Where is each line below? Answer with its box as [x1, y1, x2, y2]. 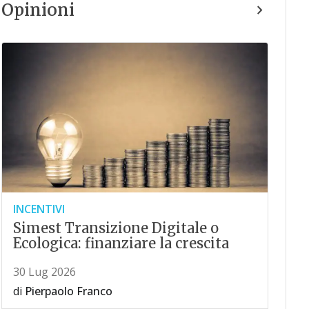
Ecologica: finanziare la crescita [12, 235, 229, 252]
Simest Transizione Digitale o [12, 219, 219, 237]
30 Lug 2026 [12, 264, 76, 280]
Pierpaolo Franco [24, 283, 112, 299]
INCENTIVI [12, 201, 65, 217]
